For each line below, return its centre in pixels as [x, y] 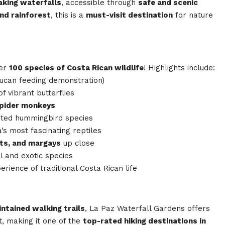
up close [78, 143]
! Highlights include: [179, 68]
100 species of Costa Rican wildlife [76, 68]
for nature [193, 15]
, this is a [68, 15]
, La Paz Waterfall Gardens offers [147, 208]
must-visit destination [129, 15]
